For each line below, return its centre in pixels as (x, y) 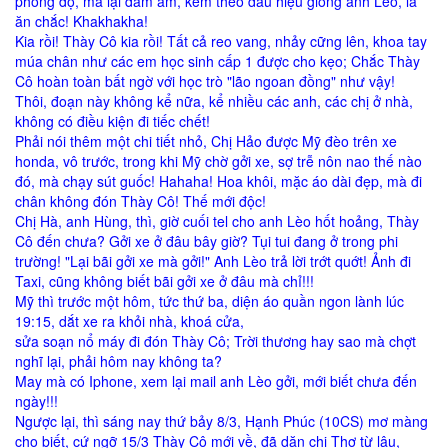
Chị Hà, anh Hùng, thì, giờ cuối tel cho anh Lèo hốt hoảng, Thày (217, 221)
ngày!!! (36, 401)
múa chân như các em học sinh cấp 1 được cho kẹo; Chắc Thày (217, 61)
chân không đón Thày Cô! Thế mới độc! (140, 201)
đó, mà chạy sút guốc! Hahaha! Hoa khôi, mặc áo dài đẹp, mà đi (218, 181)
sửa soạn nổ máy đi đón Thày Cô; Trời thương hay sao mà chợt (215, 341)
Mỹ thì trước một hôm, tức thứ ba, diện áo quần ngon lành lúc (209, 301)
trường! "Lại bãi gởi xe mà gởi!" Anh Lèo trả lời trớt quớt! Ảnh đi (213, 261)
